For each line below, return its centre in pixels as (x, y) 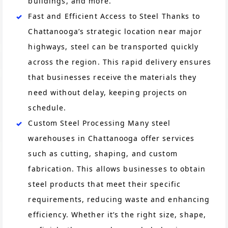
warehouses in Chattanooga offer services (111, 138)
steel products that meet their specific (105, 184)
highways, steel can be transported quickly (113, 47)
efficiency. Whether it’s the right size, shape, (117, 215)
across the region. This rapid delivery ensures (120, 62)
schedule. (47, 108)
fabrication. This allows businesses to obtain (117, 169)
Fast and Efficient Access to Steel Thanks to (114, 16)
